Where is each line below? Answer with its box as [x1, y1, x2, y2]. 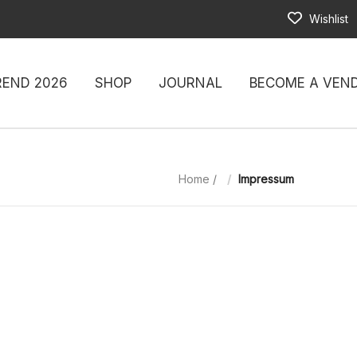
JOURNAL [158, 75, 222, 91]
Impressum [238, 172, 294, 186]
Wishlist [306, 12, 348, 25]
